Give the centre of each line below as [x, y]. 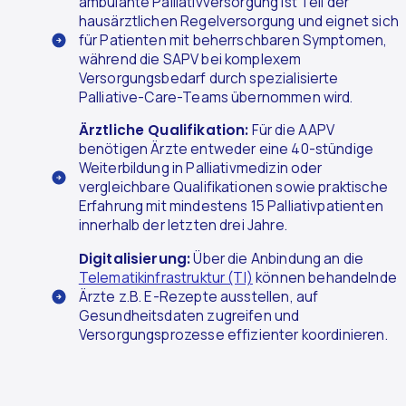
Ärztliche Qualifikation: [164, 130]
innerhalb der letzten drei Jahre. [183, 226]
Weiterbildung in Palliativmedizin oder [200, 169]
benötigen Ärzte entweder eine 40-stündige [226, 150]
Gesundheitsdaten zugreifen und [189, 315]
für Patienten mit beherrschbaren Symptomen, [233, 40]
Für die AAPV [292, 130]
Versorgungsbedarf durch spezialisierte [208, 78]
